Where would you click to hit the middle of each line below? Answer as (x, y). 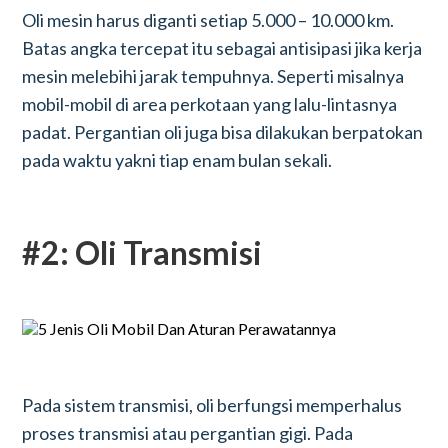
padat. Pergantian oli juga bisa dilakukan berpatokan (223, 132)
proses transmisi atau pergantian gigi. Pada (188, 433)
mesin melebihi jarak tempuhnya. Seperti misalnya (213, 76)
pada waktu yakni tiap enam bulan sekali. (177, 160)
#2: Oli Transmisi (142, 252)
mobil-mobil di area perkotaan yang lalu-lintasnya (210, 104)
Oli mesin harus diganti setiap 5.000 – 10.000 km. (208, 20)
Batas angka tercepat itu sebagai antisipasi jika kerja (222, 48)
